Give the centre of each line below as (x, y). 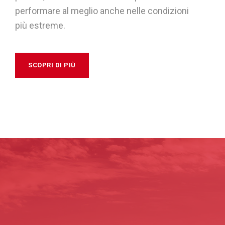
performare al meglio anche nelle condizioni (102, 11)
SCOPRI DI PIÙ (52, 65)
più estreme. (40, 25)
